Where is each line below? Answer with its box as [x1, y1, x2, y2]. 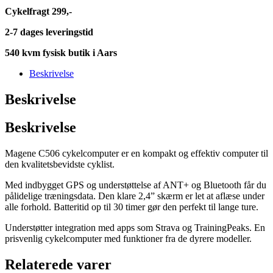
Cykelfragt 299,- [5, 5, 72, 16]
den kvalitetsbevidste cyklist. [5, 159, 115, 170]
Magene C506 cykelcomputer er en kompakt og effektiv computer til [5, 148, 268, 159]
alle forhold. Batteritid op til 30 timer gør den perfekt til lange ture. [5, 202, 258, 213]
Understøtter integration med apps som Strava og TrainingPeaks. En [5, 222, 265, 233]
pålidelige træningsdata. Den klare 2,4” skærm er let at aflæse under [5, 191, 264, 202]
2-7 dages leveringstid [5, 26, 93, 37]
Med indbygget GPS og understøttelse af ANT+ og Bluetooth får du [5, 180, 266, 191]
